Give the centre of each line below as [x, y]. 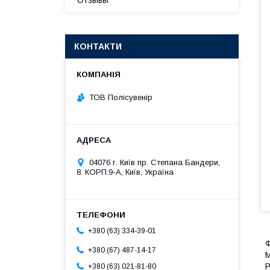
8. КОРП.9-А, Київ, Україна [125, 172]
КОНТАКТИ [98, 46]
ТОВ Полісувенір [121, 97]
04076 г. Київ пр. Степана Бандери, [155, 162]
